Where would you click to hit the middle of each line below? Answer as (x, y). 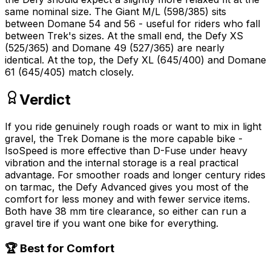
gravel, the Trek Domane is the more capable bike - (124, 138)
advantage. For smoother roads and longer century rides (135, 175)
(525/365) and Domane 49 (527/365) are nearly (115, 47)
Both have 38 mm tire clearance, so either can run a (126, 211)
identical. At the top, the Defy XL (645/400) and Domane (135, 60)
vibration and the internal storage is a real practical (122, 162)
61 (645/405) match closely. (69, 72)
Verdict (45, 99)
